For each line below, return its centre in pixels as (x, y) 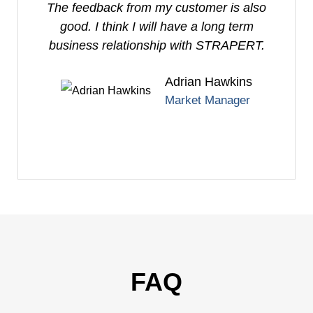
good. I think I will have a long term (156, 27)
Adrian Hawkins (209, 82)
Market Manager (208, 101)
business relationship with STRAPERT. (156, 46)
